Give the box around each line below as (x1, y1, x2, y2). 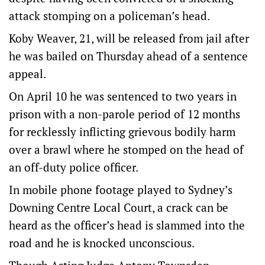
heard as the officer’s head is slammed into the (9, 218, 245, 233)
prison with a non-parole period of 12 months (9, 106, 240, 122)
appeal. (9, 66, 46, 82)
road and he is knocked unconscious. (9, 235, 195, 251)
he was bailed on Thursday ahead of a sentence (9, 49, 248, 64)
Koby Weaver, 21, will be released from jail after (9, 31, 249, 46)
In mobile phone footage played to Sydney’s (9, 182, 232, 198)
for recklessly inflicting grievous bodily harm (9, 124, 235, 140)
